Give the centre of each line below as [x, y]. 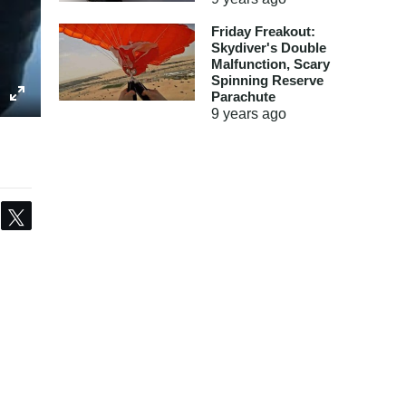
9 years [234, 114]
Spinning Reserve [267, 80]
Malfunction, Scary [270, 64]
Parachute [243, 97]
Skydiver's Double [268, 48]
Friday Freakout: [263, 31]
